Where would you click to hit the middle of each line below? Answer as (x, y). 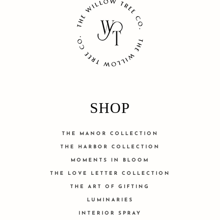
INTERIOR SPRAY (110, 213)
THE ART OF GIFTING (110, 187)
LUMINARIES (110, 200)
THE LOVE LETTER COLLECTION (110, 174)
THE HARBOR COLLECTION (110, 147)
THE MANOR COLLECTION (110, 134)
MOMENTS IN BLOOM (110, 160)
